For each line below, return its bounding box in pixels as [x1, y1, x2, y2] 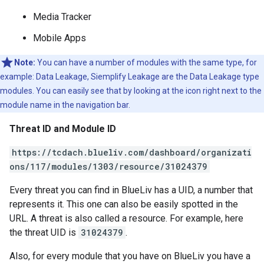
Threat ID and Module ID [9, 123, 116, 134]
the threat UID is [9, 227, 78, 238]
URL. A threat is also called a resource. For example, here [9, 213, 243, 224]
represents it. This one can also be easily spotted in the [9, 199, 238, 210]
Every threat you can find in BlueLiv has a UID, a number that [9, 184, 253, 196]
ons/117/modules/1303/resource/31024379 [9, 161, 207, 172]
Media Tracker [33, 11, 91, 22]
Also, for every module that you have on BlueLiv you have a [9, 250, 250, 262]
